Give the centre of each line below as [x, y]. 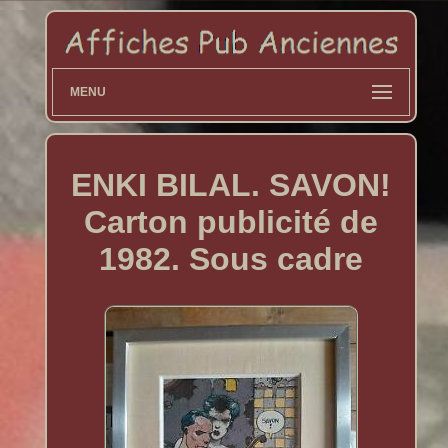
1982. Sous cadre [230, 258]
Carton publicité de [230, 221]
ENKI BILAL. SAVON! [230, 184]
